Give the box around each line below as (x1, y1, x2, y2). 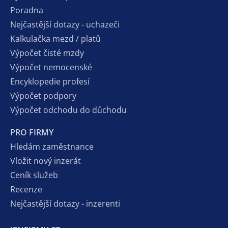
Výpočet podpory (10, 90, 76, 102)
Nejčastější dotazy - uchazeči (10, 19, 120, 31)
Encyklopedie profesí (10, 76, 90, 88)
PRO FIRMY (10, 127, 53, 138)
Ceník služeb (10, 169, 58, 181)
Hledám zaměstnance (10, 141, 94, 153)
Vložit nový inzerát (10, 155, 81, 167)
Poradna (10, 5, 43, 16)
